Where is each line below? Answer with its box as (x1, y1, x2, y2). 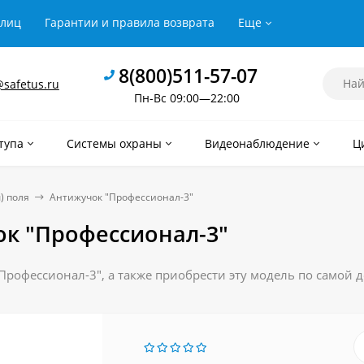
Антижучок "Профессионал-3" (50, 190, 193, 204)
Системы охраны (67, 136, 162, 151)
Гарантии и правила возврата (45, 15, 214, 30)
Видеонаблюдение (205, 136, 310, 151)
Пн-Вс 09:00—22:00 (133, 89, 240, 106)
